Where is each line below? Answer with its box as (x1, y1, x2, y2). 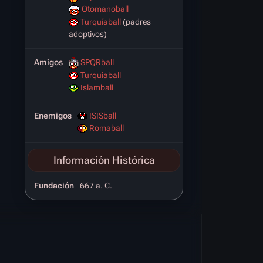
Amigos (34, 57, 63, 67)
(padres (121, 16, 151, 26)
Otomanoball (82, 4, 129, 14)
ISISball (89, 110, 116, 120)
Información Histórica (53, 153, 155, 166)
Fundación (34, 180, 74, 190)
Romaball (89, 123, 124, 133)
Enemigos (34, 110, 72, 120)
